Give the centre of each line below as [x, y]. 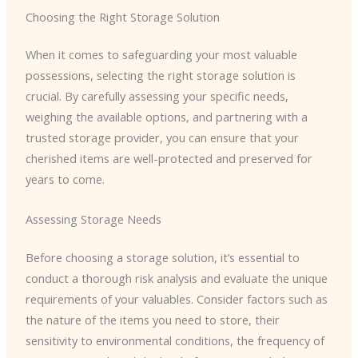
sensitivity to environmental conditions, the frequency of [175, 340]
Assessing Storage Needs [93, 219]
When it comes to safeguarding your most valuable [161, 55]
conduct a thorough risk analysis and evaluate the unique [176, 278]
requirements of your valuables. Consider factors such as [176, 298]
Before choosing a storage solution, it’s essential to [162, 257]
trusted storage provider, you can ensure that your [162, 138]
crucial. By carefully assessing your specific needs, [157, 96]
